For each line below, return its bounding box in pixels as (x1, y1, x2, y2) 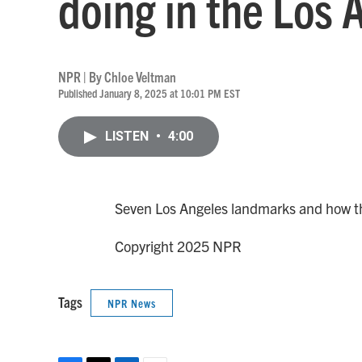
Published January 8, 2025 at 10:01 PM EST (58, 86, 240, 100)
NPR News (107, 296, 156, 310)
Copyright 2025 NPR (115, 237, 242, 255)
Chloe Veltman (104, 68, 176, 85)
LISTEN (105, 128, 152, 144)
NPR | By (58, 68, 104, 85)
